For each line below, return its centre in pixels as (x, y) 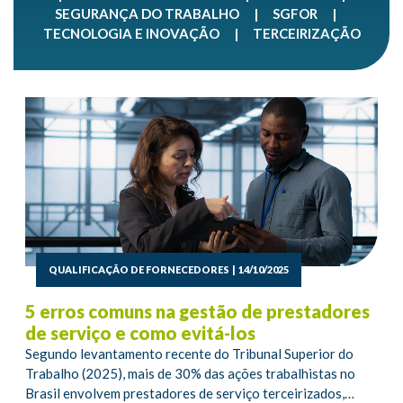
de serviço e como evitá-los (140, 333)
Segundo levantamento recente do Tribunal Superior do (189, 354)
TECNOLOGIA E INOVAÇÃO (131, 33)
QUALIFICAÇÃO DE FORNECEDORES (139, 270)
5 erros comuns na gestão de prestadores (197, 312)
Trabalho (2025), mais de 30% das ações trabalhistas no (190, 374)
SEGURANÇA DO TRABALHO (147, 13)
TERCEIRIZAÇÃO (306, 33)
